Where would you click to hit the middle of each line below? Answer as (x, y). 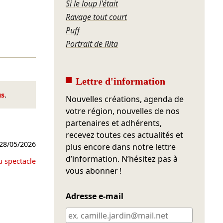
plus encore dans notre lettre (121, 147)
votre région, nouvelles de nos (123, 111)
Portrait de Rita (92, 44)
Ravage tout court (97, 17)
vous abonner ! (94, 171)
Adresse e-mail (95, 196)
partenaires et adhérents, (114, 123)
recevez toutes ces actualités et (125, 135)
